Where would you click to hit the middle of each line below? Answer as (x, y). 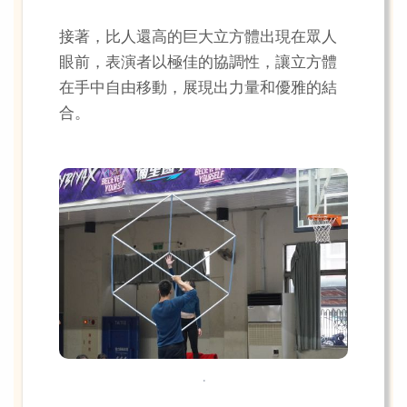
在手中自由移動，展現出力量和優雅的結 (198, 89)
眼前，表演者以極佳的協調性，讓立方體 (198, 63)
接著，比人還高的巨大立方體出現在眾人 (198, 38)
